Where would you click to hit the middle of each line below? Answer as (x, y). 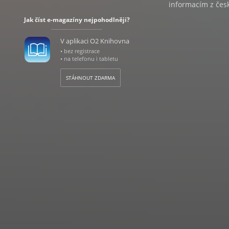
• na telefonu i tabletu (89, 59)
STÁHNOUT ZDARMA (90, 78)
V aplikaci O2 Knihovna (95, 41)
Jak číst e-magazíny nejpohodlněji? (77, 20)
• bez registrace (80, 51)
